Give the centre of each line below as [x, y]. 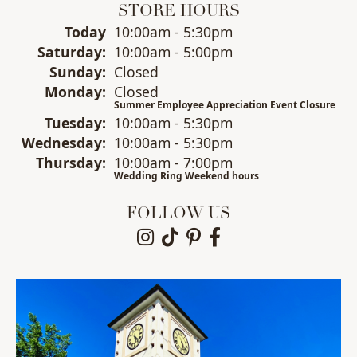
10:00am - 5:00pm [173, 51]
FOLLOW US [178, 214]
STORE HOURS [178, 12]
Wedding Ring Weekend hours [186, 175]
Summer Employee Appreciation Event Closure [225, 104]
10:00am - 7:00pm [173, 162]
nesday [77, 142]
